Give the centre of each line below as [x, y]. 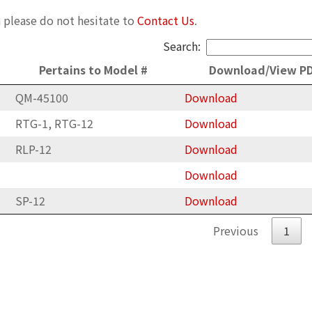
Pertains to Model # [93, 70]
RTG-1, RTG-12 [55, 124]
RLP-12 [34, 149]
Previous [235, 231]
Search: [181, 46]
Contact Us [166, 21]
